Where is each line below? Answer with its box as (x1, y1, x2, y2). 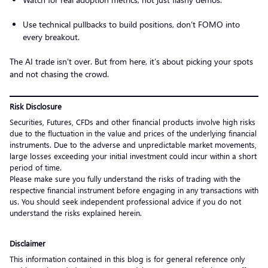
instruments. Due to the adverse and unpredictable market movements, (10, 139, 257, 150)
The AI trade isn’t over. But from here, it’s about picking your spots (10, 55, 253, 67)
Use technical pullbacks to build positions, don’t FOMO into (23, 18, 240, 30)
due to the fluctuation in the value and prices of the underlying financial (10, 127, 257, 138)
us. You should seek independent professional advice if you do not (10, 196, 241, 206)
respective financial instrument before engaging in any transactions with (10, 184, 258, 195)
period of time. (10, 162, 66, 172)
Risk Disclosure (10, 100, 62, 111)
